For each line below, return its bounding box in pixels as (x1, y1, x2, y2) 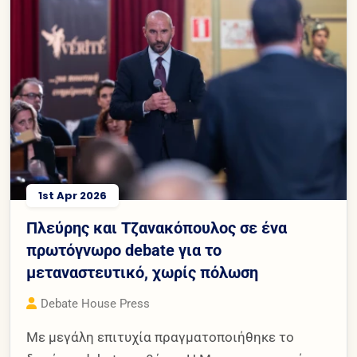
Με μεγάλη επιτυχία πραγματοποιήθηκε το (26, 328, 294, 345)
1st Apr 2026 (38, 187, 107, 203)
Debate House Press (41, 296, 150, 311)
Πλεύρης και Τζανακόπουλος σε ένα (26, 218, 287, 237)
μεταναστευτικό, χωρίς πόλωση (26, 262, 258, 282)
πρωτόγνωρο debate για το (26, 240, 222, 260)
